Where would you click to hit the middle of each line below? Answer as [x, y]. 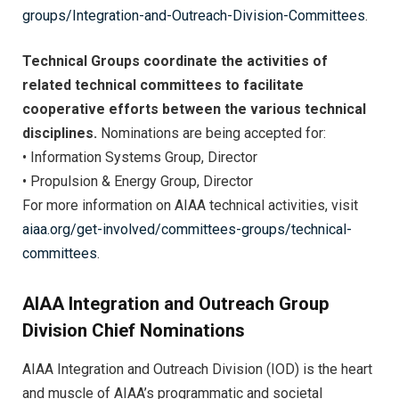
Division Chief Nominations [134, 330]
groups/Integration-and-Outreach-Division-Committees [194, 16]
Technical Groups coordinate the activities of [175, 61]
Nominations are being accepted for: [212, 134]
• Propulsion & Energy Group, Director [138, 182]
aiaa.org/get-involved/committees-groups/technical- [187, 230]
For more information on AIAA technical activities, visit [190, 206]
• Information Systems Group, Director [140, 158]
